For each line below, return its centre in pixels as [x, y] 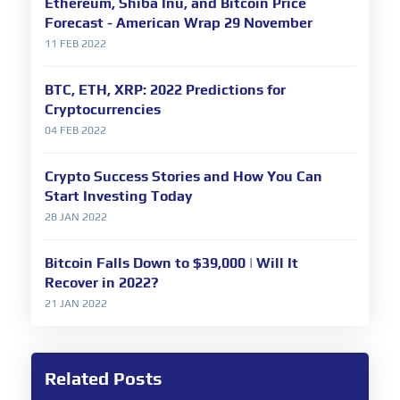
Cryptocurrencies [103, 110]
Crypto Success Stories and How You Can [183, 177]
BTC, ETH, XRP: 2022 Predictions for [165, 90]
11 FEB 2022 [75, 44]
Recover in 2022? [101, 283]
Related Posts [104, 379]
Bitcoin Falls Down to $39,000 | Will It [171, 263]
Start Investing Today [119, 196]
